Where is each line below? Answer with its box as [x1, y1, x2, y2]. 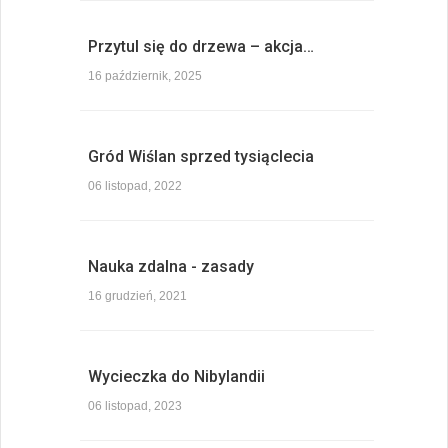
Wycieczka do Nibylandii [88, 367, 265, 387]
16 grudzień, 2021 [88, 289, 187, 304]
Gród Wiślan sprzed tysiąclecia [88, 147, 314, 167]
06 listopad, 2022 [88, 179, 182, 194]
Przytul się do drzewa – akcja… [88, 37, 314, 57]
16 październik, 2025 [88, 69, 202, 84]
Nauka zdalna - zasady [88, 257, 254, 277]
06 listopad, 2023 [88, 399, 182, 414]
